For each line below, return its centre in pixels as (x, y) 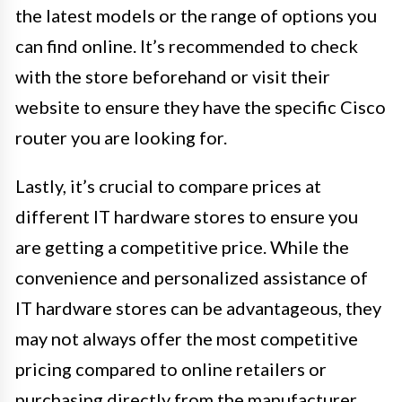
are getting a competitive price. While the (182, 246)
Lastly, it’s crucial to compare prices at (168, 185)
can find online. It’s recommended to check (187, 45)
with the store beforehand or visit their (173, 76)
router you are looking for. (121, 137)
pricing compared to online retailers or (171, 368)
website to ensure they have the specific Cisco (201, 106)
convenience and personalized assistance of (192, 277)
